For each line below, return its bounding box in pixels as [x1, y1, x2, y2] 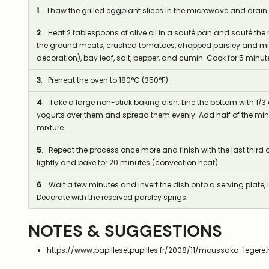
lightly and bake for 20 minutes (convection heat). [36, 157, 220, 168]
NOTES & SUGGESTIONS [28, 219, 222, 242]
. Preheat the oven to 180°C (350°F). [40, 75, 170, 86]
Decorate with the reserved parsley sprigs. [36, 192, 188, 203]
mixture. [36, 122, 65, 133]
